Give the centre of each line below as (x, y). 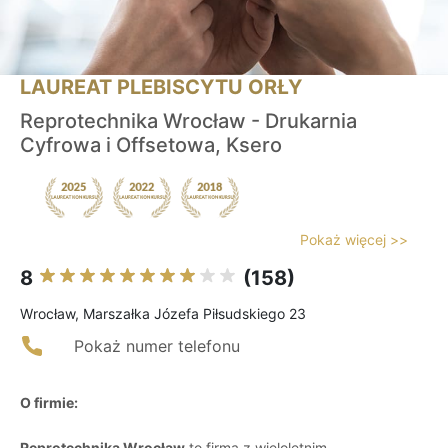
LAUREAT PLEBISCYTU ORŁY (161, 87)
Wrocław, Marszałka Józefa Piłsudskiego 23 (163, 314)
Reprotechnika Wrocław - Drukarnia (188, 121)
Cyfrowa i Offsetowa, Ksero (151, 145)
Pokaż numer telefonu (157, 346)
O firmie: (49, 403)
